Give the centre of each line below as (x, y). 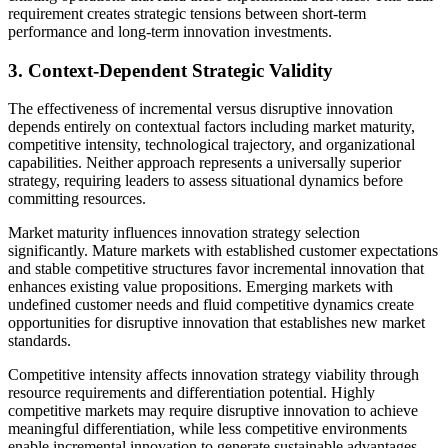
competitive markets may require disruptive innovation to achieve (213, 411)
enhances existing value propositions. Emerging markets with (200, 287)
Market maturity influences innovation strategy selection (184, 233)
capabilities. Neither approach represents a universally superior (204, 163)
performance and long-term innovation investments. (170, 31)
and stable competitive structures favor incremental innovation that (216, 269)
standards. (39, 341)
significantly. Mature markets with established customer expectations (223, 251)
